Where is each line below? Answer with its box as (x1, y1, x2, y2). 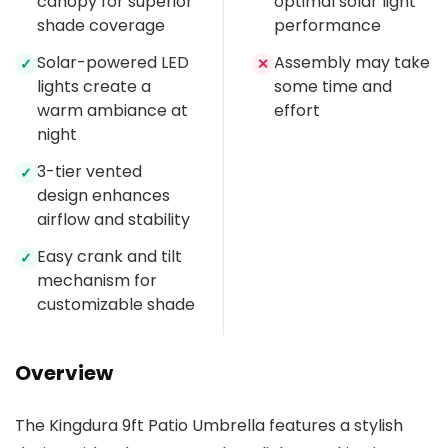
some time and (274, 75, 392, 99)
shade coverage (37, 14, 165, 38)
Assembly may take (274, 51, 430, 75)
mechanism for (37, 269, 157, 293)
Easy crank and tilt (37, 245, 182, 269)
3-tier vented (37, 160, 142, 184)
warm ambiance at (37, 99, 188, 123)
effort (274, 99, 320, 123)
